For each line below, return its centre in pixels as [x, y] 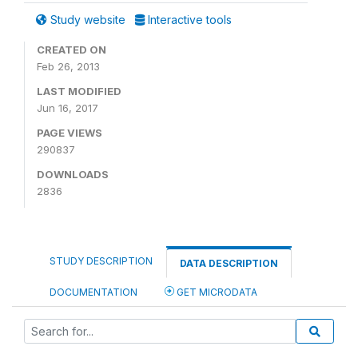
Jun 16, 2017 [68, 108]
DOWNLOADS [73, 174]
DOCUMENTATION [93, 292]
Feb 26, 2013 [68, 66]
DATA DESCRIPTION [229, 263]
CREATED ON [72, 50]
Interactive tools [188, 20]
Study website [88, 20]
